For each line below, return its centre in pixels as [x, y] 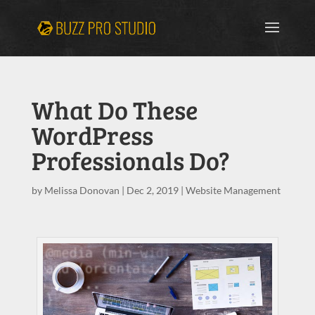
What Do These [114, 109]
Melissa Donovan [82, 190]
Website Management [233, 190]
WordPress [92, 135]
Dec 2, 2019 [152, 190]
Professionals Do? [130, 160]
